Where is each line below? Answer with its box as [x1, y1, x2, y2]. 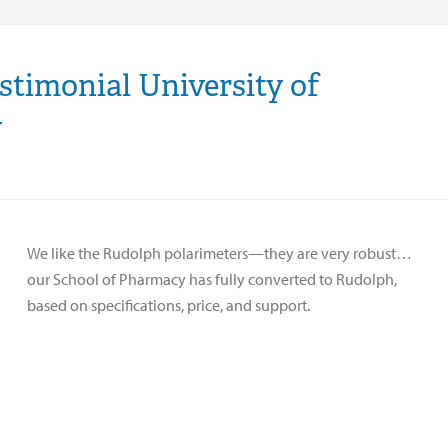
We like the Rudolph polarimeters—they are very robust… [27, 242, 412, 263]
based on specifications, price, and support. [27, 294, 310, 315]
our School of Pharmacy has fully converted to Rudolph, [27, 268, 397, 289]
